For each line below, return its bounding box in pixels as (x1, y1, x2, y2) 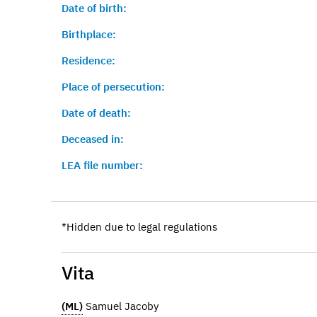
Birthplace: (62, 28, 116, 41)
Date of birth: (62, 1, 127, 15)
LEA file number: (62, 158, 143, 172)
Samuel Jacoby (83, 299, 158, 313)
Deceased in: (62, 132, 124, 146)
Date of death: (62, 106, 131, 120)
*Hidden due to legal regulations (62, 220, 217, 234)
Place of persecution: (62, 80, 165, 93)
